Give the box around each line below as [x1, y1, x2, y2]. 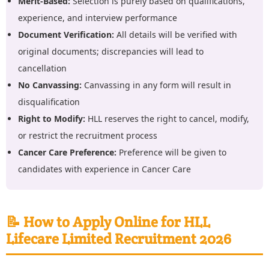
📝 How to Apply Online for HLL [6, 212, 210, 231]
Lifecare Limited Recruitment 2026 [6, 229, 231, 248]
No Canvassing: [18, 79, 82, 91]
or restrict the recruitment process [18, 129, 157, 141]
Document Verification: [18, 28, 114, 40]
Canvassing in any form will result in [82, 79, 231, 91]
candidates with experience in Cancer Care [18, 163, 191, 175]
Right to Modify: [18, 112, 85, 124]
